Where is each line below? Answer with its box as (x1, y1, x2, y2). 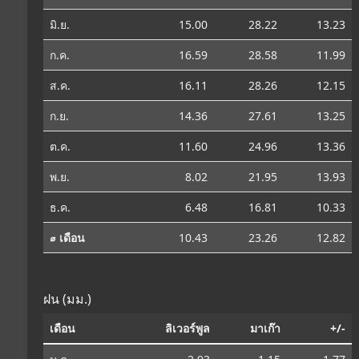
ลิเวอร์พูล (165, 320, 210, 336)
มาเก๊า (250, 320, 280, 336)
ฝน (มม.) (43, 289, 91, 308)
